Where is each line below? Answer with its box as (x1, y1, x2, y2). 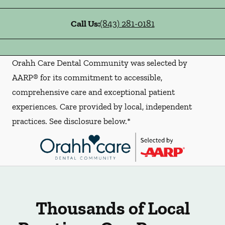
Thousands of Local (35, 197, 190, 219)
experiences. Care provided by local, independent (12, 101, 192, 111)
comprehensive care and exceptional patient (12, 86, 175, 97)
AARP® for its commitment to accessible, (12, 72, 162, 82)
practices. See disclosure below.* (12, 116, 131, 126)
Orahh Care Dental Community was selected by (12, 57, 187, 68)
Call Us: (70, 18, 100, 29)
